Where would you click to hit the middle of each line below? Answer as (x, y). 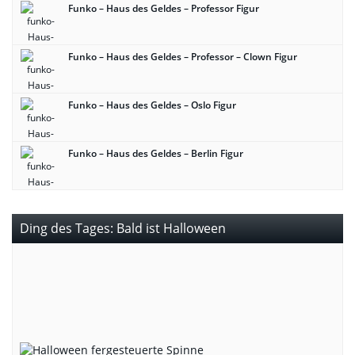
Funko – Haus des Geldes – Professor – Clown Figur (183, 57)
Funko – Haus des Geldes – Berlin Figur (156, 153)
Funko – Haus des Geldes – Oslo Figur (152, 105)
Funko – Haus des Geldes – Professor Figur (164, 8)
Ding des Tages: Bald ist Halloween (123, 228)
